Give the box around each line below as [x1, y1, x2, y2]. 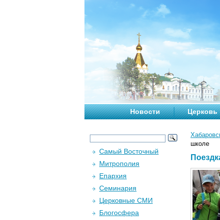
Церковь [188, 108, 218, 115]
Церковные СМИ [99, 196, 153, 204]
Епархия [99, 172, 127, 180]
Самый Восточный [99, 147, 159, 155]
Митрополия [99, 160, 139, 167]
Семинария [99, 184, 137, 192]
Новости [130, 108, 160, 115]
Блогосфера [99, 209, 139, 217]
